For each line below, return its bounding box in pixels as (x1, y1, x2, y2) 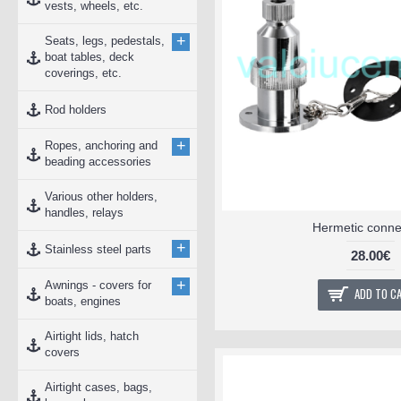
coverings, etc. (45, 66, 122, 80)
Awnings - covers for (45, 278, 151, 292)
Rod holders (45, 102, 107, 116)
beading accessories (45, 155, 151, 168)
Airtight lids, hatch (45, 329, 139, 343)
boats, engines (45, 294, 121, 308)
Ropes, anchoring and (45, 139, 158, 152)
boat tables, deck (45, 50, 134, 64)
